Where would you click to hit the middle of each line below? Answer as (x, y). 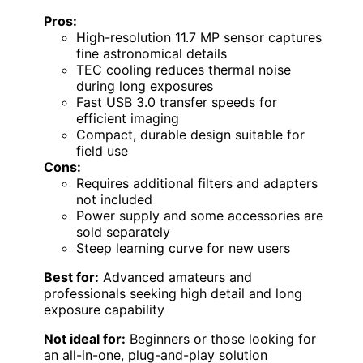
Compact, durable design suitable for (190, 135)
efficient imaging (128, 119)
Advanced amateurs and (175, 278)
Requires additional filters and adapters (197, 184)
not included (114, 200)
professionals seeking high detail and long (173, 294)
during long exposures (145, 86)
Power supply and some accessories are (200, 216)
